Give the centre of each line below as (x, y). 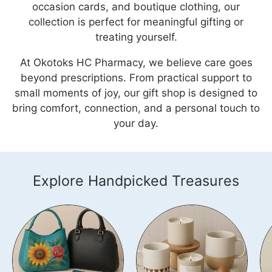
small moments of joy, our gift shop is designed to (136, 93)
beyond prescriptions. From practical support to (136, 77)
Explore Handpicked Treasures (136, 181)
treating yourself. (136, 37)
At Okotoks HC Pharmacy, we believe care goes (136, 62)
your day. (136, 123)
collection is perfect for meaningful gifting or (136, 22)
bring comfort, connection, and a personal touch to (136, 108)
